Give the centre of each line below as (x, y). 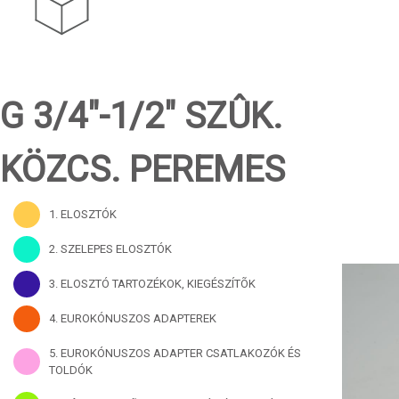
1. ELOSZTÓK (82, 214)
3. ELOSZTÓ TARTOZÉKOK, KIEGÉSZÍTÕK (152, 284)
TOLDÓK (70, 370)
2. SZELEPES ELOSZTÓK (110, 249)
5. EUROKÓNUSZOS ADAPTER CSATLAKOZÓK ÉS (175, 353)
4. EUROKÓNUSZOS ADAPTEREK (132, 318)
